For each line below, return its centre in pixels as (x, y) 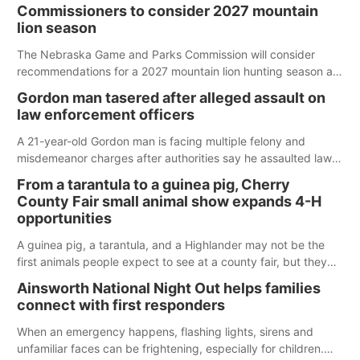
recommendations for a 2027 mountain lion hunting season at (177, 71)
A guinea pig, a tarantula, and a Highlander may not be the (171, 245)
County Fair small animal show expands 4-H (169, 201)
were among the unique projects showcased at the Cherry (169, 278)
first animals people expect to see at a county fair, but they (172, 262)
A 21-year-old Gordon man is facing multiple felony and (161, 141)
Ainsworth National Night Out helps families (169, 288)
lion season (57, 28)
